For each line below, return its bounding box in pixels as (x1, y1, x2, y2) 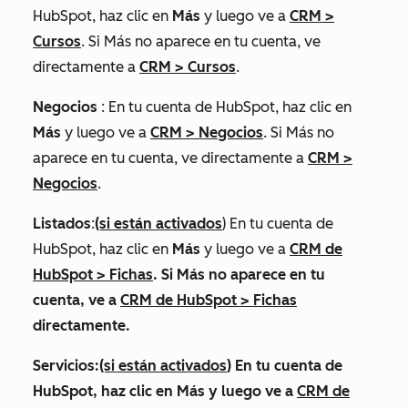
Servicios (33, 356, 95, 374)
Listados (33, 214, 91, 232)
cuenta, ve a (33, 291, 120, 309)
